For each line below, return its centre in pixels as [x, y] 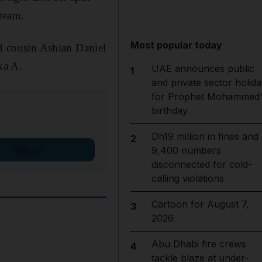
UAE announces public [203, 68]
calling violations [187, 178]
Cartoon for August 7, [200, 204]
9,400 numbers [186, 150]
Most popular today [177, 45]
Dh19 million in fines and [205, 136]
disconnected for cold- [201, 164]
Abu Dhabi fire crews [199, 244]
